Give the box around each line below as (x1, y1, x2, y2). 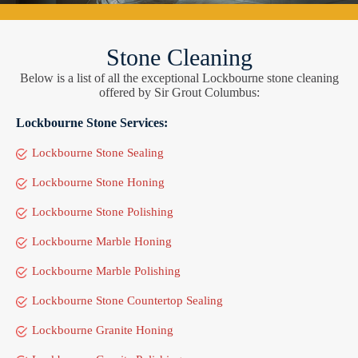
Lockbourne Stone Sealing (32, 146, 164, 160)
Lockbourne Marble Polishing (32, 265, 181, 278)
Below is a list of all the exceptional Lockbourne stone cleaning (19, 71, 339, 86)
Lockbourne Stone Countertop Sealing (32, 294, 223, 308)
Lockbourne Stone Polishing (32, 205, 173, 219)
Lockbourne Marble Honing (32, 235, 172, 249)
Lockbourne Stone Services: (16, 116, 168, 130)
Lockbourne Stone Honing (32, 176, 165, 189)
